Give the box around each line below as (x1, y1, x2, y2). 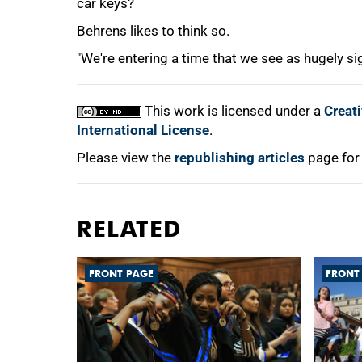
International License (77, 122, 209, 138)
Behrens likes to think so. (77, 23, 229, 39)
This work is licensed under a (141, 103, 324, 119)
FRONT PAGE (89, 267, 154, 280)
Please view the (77, 149, 175, 166)
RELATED (77, 215, 182, 242)
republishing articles (175, 149, 305, 166)
